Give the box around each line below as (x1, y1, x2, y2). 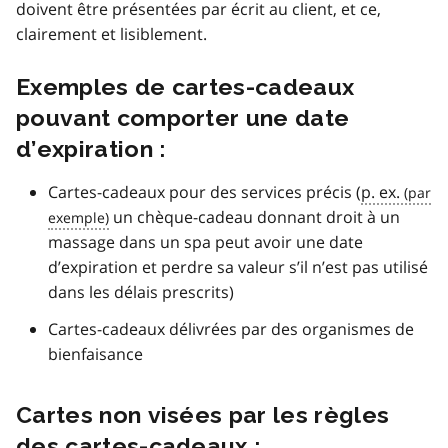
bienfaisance (48, 342, 143, 365)
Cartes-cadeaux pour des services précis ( (48, 180, 361, 203)
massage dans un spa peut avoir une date (48, 230, 363, 253)
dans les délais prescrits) (48, 280, 234, 303)
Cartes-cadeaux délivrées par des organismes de (48, 317, 414, 340)
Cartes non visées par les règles (16, 400, 390, 428)
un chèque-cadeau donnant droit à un (109, 205, 400, 228)
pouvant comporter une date (16, 103, 350, 131)
